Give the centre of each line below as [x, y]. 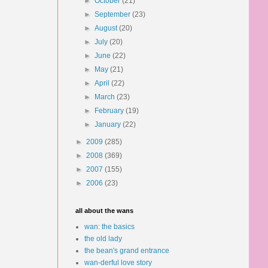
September [114, 14]
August [107, 28]
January [109, 124]
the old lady [103, 239]
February [110, 111]
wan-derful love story [118, 263]
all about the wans [104, 211]
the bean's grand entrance [127, 251]
